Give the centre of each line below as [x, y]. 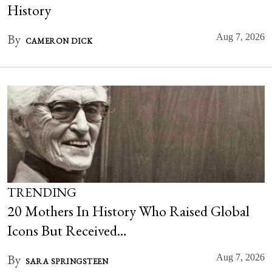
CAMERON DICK [59, 41]
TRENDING [42, 192]
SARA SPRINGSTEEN [67, 261]
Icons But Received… [67, 230]
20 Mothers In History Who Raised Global [128, 211]
